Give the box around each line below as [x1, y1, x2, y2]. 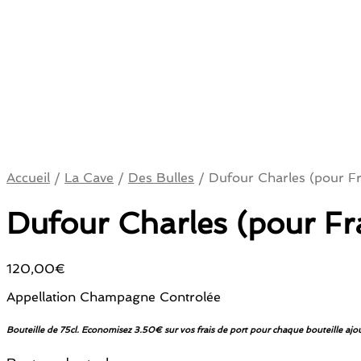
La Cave [64, 170, 114, 185]
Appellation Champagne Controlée [6, 289, 221, 305]
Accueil [6, 170, 50, 185]
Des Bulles [128, 170, 194, 185]
